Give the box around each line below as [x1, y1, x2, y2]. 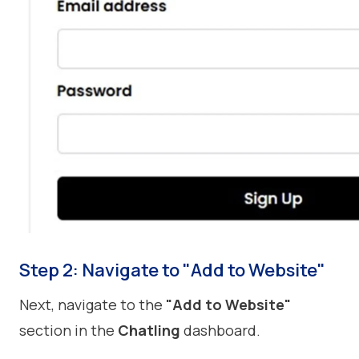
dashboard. [180, 321, 264, 341]
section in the [19, 321, 118, 341]
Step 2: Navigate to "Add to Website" [19, 258, 325, 283]
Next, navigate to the [19, 295, 166, 315]
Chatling [118, 321, 180, 341]
